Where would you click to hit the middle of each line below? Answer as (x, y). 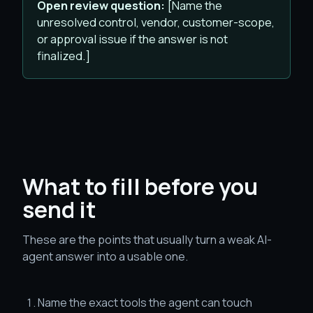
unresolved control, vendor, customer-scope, (156, 22)
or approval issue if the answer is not (132, 39)
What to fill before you (140, 187)
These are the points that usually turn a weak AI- (147, 239)
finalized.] (64, 56)
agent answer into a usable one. (105, 256)
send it (59, 210)
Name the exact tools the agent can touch (145, 303)
